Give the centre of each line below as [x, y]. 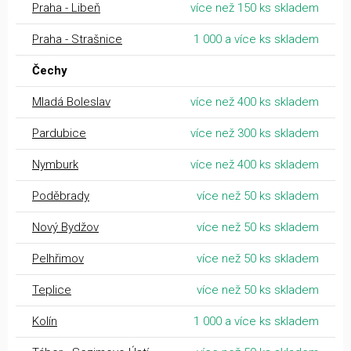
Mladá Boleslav [71, 101]
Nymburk [55, 164]
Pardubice [59, 133]
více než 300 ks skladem [255, 133]
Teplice [52, 289]
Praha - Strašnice [77, 39]
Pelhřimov [58, 258]
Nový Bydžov [65, 227]
